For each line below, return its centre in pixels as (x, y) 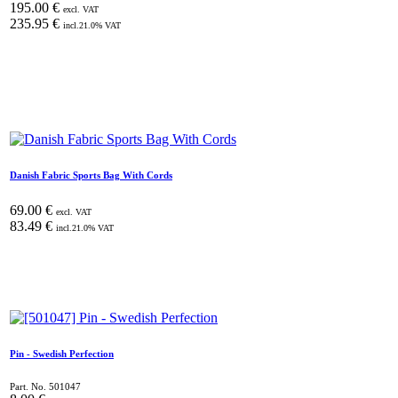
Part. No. (29, 386)
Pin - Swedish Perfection (62, 353)
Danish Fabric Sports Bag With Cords (91, 175)
